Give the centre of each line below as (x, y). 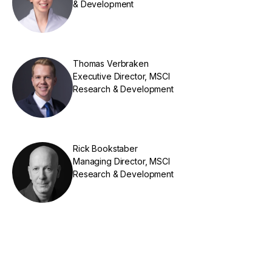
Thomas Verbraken (111, 64)
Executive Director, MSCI (121, 76)
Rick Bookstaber (105, 149)
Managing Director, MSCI (121, 161)
